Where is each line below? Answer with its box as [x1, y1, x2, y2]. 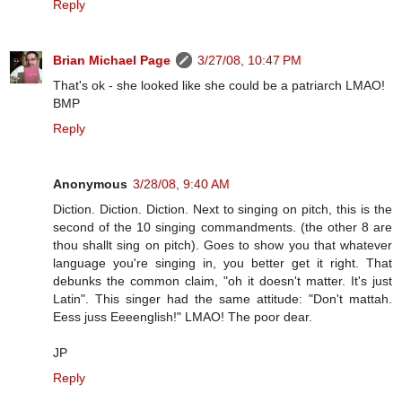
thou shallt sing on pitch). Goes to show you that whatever [53, 237, 392, 252]
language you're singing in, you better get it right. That [53, 255, 392, 270]
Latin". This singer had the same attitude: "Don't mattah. [53, 291, 392, 306]
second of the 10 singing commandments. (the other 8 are [53, 219, 392, 234]
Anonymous [53, 176, 127, 191]
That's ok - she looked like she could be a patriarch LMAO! [53, 77, 385, 92]
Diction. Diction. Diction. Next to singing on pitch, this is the [53, 201, 392, 216]
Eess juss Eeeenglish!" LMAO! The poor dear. [53, 309, 312, 324]
